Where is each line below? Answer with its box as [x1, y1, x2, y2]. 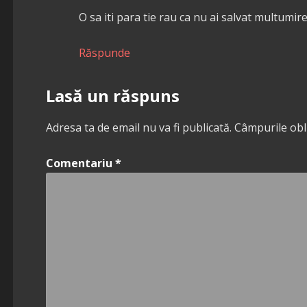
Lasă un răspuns [45, 84, 180, 107]
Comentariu [45, 155, 115, 171]
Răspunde [78, 45, 130, 60]
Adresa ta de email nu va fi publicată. [45, 119, 232, 135]
